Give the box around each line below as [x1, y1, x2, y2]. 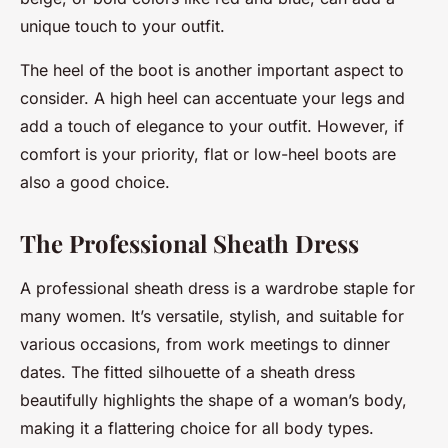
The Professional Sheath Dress [20, 226, 359, 259]
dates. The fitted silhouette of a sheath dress [20, 361, 355, 382]
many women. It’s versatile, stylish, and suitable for [20, 305, 404, 326]
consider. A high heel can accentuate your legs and [20, 87, 405, 108]
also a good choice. [20, 171, 170, 192]
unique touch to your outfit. [20, 15, 225, 36]
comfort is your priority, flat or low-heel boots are [20, 143, 396, 164]
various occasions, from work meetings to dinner [20, 333, 390, 354]
